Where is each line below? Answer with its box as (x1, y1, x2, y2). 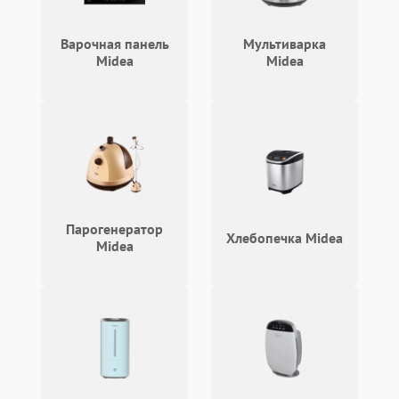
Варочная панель (60, 35, 169, 53)
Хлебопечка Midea (226, 228, 343, 247)
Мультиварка (243, 35, 326, 53)
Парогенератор (66, 220, 163, 238)
